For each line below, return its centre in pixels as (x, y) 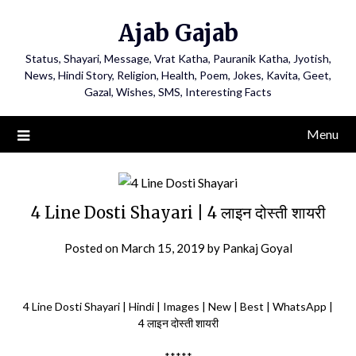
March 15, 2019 (163, 248)
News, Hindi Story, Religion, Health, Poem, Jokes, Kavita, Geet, (178, 75)
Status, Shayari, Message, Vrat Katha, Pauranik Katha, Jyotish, (178, 58)
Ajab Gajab (178, 33)
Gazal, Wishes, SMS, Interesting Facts (178, 92)
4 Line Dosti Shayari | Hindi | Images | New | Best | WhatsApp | (178, 306)
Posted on (92, 248)
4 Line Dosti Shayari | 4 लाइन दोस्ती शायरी (178, 213)
